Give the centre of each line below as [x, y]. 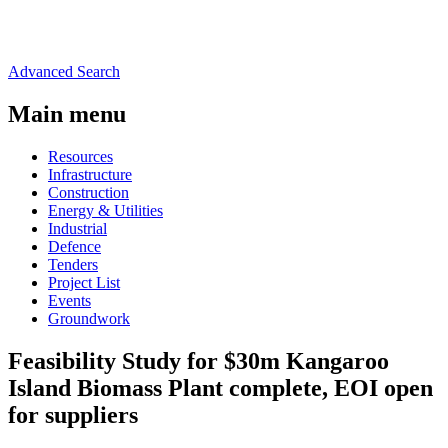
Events [69, 301]
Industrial [77, 229]
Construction [88, 193]
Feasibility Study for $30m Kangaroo [198, 361]
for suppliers [73, 415]
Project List [84, 283]
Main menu [67, 114]
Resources [80, 157]
